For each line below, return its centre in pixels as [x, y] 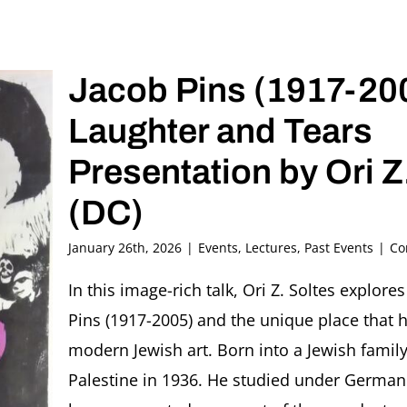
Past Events [339, 248]
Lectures [271, 248]
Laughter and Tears [220, 132]
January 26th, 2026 [125, 248]
